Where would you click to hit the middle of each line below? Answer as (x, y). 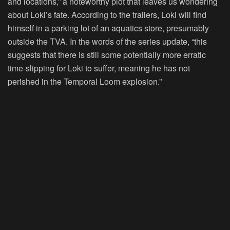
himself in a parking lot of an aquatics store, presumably (108, 28)
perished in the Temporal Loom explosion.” (85, 82)
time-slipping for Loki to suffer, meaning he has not (99, 68)
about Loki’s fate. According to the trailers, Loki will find (107, 15)
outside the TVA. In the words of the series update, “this (107, 42)
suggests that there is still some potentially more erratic (107, 55)
